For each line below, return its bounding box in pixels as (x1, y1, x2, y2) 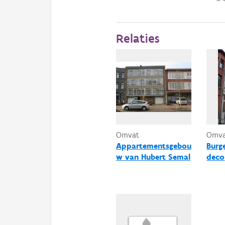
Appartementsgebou (116, 141, 192, 151)
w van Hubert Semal (116, 152, 191, 162)
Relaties (116, 31, 160, 46)
